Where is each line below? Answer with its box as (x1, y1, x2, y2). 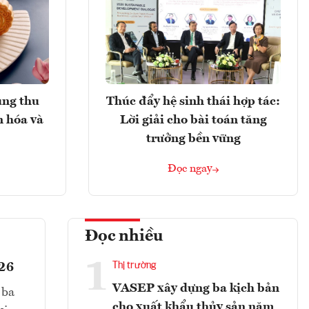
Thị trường (112, 261, 156, 271)
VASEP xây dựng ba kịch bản (112, 282, 279, 295)
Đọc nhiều (85, 228, 163, 246)
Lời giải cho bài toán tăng (119, 114, 267, 127)
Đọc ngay (168, 163, 212, 175)
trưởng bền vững (146, 132, 241, 146)
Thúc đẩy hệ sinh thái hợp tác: (106, 95, 280, 108)
